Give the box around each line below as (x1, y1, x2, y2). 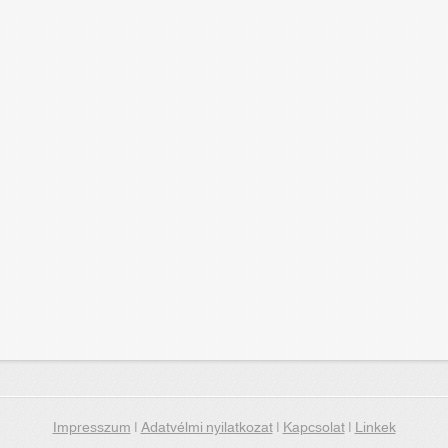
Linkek (354, 415, 396, 441)
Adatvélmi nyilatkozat (140, 415, 273, 441)
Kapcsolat (282, 415, 345, 441)
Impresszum (52, 415, 131, 441)
